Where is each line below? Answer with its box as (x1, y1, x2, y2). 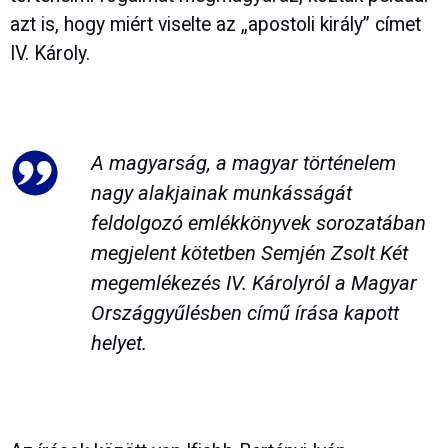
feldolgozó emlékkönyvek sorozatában (90, 210, 426, 235)
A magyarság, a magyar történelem (90, 150, 396, 175)
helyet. (90, 330, 147, 355)
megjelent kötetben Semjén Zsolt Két (90, 240, 408, 265)
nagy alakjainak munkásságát (90, 180, 352, 205)
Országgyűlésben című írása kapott (90, 300, 399, 325)
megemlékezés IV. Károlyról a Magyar (90, 270, 417, 295)
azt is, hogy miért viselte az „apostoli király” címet (10, 13, 421, 37)
